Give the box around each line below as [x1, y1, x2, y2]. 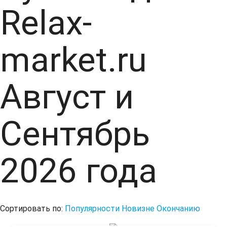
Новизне [122, 204, 155, 214]
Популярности [65, 204, 120, 214]
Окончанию [157, 204, 200, 214]
